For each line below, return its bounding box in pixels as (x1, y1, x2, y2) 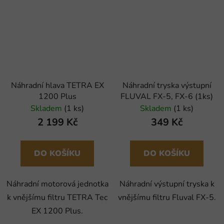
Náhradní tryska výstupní (122, 79, 211, 91)
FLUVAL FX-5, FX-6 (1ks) (120, 90, 213, 102)
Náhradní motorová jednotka (6, 178, 108, 189)
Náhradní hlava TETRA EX (10, 79, 104, 91)
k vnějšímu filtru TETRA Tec (7, 191, 107, 203)
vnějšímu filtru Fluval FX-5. (117, 191, 216, 203)
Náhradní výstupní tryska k (119, 178, 214, 189)
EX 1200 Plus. (31, 205, 83, 216)
